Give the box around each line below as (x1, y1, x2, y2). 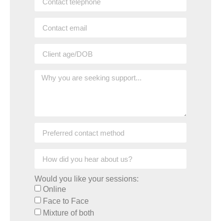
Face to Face (43, 197, 89, 206)
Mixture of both (43, 209, 94, 218)
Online (43, 185, 66, 194)
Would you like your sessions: (35, 175, 139, 184)
